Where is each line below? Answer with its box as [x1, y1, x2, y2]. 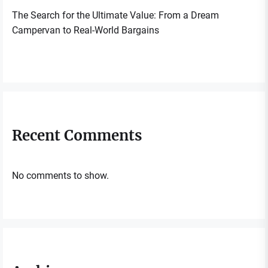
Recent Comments [12, 126, 142, 145]
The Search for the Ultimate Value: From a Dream [12, 9, 219, 21]
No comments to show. [12, 169, 109, 181]
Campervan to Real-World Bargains [12, 24, 159, 36]
